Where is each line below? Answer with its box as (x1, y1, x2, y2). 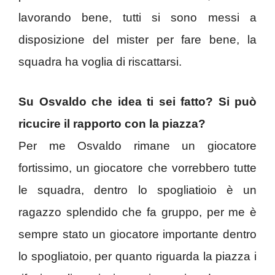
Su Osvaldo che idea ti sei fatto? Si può (18, 95, 257, 108)
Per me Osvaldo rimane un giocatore (18, 139, 257, 152)
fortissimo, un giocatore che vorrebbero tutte (18, 161, 257, 174)
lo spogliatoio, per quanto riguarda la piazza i (18, 249, 257, 263)
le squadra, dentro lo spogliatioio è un (18, 183, 257, 196)
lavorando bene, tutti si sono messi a (18, 11, 257, 25)
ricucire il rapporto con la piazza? (18, 117, 206, 130)
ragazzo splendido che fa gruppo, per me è (18, 205, 257, 219)
